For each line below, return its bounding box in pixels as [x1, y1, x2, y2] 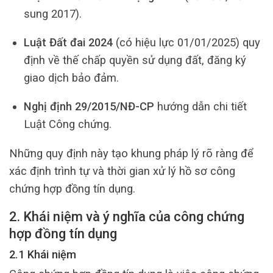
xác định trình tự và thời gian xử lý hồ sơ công [9, 164, 235, 177]
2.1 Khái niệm [9, 247, 76, 261]
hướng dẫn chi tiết [154, 100, 247, 113]
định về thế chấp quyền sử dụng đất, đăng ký [23, 54, 246, 66]
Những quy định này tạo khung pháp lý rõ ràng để [9, 146, 253, 160]
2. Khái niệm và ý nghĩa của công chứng [9, 209, 244, 225]
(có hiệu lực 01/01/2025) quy [112, 36, 260, 49]
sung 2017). [23, 7, 82, 20]
